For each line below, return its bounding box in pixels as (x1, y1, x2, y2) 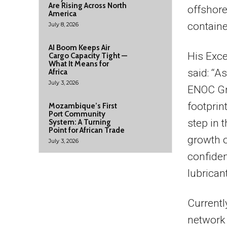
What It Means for (49, 59, 109, 68)
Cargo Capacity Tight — (49, 51, 127, 60)
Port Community (49, 109, 105, 119)
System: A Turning (49, 118, 111, 127)
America (49, 9, 77, 18)
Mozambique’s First (49, 101, 117, 110)
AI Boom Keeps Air (49, 43, 110, 52)
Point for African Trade (49, 126, 125, 135)
